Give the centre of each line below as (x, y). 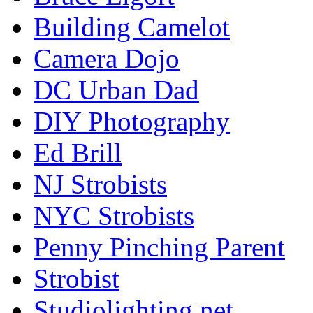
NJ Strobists (100, 184)
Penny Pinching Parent (159, 247)
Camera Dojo (107, 58)
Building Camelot (132, 27)
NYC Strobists (114, 215)
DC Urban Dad (116, 89)
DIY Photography (132, 121)
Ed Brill (78, 152)
